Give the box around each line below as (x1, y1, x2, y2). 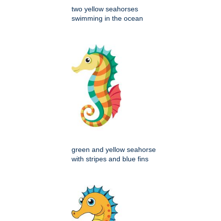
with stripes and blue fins (72, 154, 148, 163)
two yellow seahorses (72, 4, 138, 13)
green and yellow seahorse (72, 145, 156, 153)
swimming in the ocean (72, 14, 143, 22)
